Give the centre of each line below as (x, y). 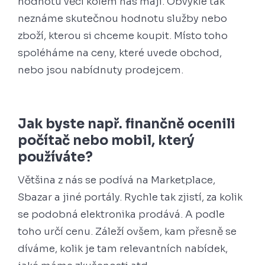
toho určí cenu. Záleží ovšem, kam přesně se (127, 231)
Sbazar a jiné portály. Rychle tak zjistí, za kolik (130, 197)
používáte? (57, 157)
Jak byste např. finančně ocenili (127, 124)
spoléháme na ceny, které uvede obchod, (120, 53)
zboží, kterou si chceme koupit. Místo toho (123, 35)
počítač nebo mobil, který (106, 140)
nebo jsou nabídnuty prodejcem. (101, 70)
